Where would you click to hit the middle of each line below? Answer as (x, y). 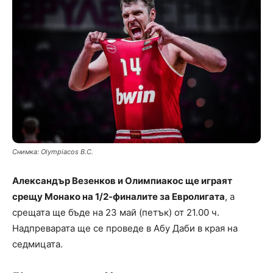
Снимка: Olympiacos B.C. (53, 151)
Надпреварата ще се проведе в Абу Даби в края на (125, 228)
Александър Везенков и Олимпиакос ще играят (122, 180)
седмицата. (37, 244)
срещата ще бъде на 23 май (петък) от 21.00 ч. (116, 212)
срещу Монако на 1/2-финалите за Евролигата (119, 196)
